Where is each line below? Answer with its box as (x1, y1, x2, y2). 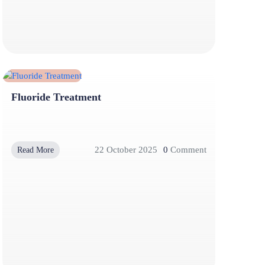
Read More (17, 145, 54, 154)
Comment (168, 145, 206, 155)
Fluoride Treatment (11, 91, 101, 103)
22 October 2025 (95, 145, 157, 155)
